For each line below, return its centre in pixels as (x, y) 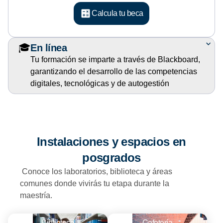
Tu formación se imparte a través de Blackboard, (115, 59)
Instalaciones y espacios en (111, 141)
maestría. (36, 195)
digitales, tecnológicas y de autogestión (100, 83)
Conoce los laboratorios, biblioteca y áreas (97, 171)
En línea (49, 48)
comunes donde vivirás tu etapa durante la (95, 183)
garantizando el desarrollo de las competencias (114, 71)
